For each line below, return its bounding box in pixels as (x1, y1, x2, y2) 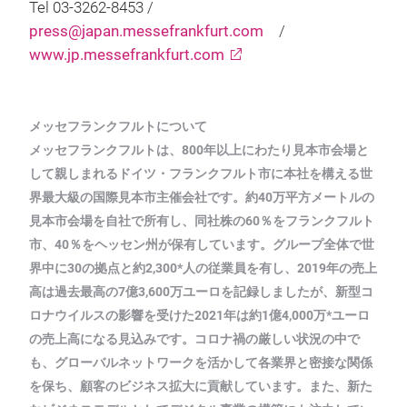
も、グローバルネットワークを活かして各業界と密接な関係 (29, 355, 372, 371)
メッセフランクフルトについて (29, 119, 207, 134)
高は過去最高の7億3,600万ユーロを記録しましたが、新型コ (29, 284, 373, 300)
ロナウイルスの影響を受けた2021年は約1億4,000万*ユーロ (29, 308, 370, 323)
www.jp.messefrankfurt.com (29, 46, 224, 65)
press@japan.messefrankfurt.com (29, 23, 263, 41)
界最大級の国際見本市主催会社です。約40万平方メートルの (29, 190, 374, 205)
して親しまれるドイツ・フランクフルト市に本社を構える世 (29, 166, 372, 182)
